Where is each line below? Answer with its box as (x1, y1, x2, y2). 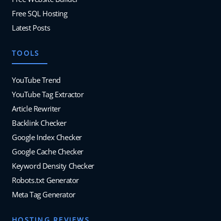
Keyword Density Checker (12, 161, 94, 171)
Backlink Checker (12, 118, 67, 128)
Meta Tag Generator (12, 189, 75, 200)
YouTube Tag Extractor (12, 89, 84, 100)
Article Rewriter (12, 104, 61, 114)
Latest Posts (12, 22, 50, 33)
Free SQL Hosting (12, 8, 68, 18)
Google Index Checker (12, 132, 82, 143)
